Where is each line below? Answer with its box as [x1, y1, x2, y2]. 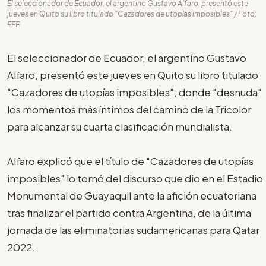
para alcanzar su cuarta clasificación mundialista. [7, 119, 232, 133]
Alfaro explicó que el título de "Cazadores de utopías [7, 154, 254, 167]
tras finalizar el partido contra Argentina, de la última [7, 205, 251, 219]
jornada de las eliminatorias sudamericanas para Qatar [7, 223, 259, 236]
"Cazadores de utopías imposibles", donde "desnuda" [7, 85, 262, 99]
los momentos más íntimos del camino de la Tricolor [7, 102, 251, 116]
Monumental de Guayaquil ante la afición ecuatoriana [7, 188, 256, 202]
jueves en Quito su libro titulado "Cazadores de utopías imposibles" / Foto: [7, 9, 256, 18]
